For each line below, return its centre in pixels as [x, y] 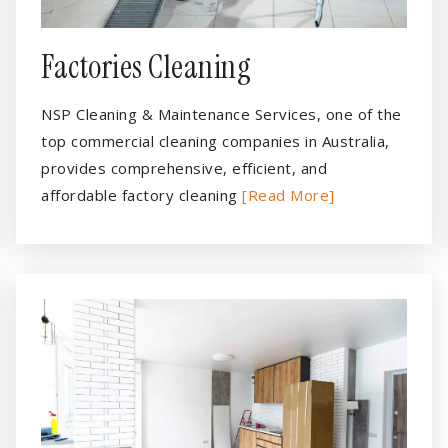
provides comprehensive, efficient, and [184, 168]
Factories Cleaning [146, 67]
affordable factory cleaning [141, 195]
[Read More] [288, 195]
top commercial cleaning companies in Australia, [215, 141]
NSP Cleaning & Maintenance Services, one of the [221, 114]
